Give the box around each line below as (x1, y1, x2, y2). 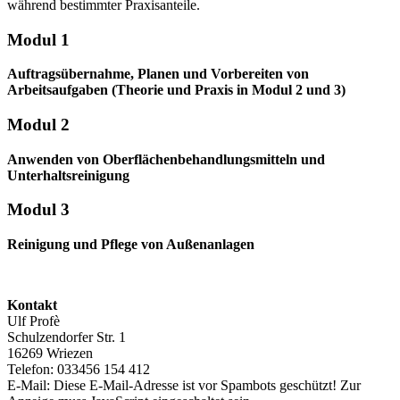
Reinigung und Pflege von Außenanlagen (7, 237, 254, 253)
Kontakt (7, 297, 57, 313)
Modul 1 (7, 29, 70, 49)
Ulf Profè (7, 313, 60, 329)
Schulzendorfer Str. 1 (7, 329, 126, 346)
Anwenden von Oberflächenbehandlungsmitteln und (7, 151, 325, 167)
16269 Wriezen (7, 346, 93, 362)
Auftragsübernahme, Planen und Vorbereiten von (7, 66, 309, 82)
